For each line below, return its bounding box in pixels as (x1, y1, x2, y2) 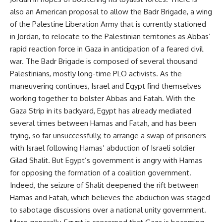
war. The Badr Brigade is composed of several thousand (10, 56, 198, 66)
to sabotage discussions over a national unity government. (10, 205, 206, 215)
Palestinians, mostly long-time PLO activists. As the (10, 69, 182, 78)
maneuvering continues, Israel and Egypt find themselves (10, 81, 201, 91)
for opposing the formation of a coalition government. (10, 168, 191, 177)
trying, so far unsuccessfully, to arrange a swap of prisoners (10, 131, 206, 140)
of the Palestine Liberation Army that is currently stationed (10, 19, 206, 29)
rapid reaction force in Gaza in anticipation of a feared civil (10, 44, 203, 54)
